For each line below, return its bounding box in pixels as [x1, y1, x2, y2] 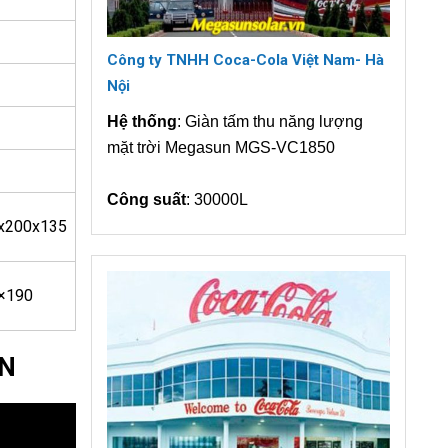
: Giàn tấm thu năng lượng [177, 113, 363, 131]
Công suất [107, 191, 186, 209]
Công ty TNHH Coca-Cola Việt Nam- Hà [107, 51, 384, 70]
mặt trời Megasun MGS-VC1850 [107, 139, 339, 157]
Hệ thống [107, 113, 177, 131]
